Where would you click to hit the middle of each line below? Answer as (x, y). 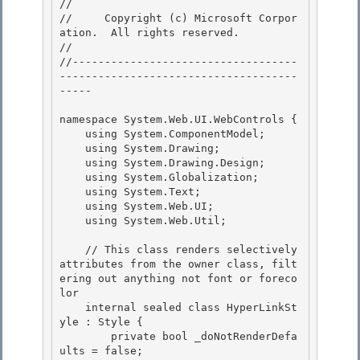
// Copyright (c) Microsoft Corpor (178, 18)
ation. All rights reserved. (149, 33)
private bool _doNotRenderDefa (85, 337)
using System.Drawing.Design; (72, 163)
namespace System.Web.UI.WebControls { (178, 120)
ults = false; (101, 351)
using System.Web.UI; (72, 207)
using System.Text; (72, 192)
